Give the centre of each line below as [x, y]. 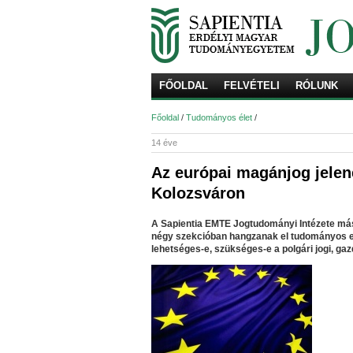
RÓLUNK [317, 85]
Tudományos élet [219, 117]
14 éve [164, 143]
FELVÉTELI [252, 85]
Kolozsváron [198, 193]
